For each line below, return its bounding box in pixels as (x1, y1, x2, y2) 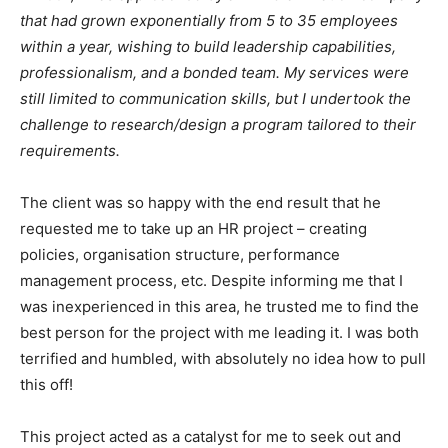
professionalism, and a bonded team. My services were (20, 63, 409, 83)
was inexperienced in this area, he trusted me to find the (20, 297, 419, 317)
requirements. (20, 141, 120, 161)
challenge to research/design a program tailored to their (20, 115, 416, 135)
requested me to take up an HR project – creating (20, 219, 367, 239)
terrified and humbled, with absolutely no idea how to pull (20, 349, 426, 369)
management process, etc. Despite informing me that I (20, 271, 403, 291)
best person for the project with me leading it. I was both (20, 323, 419, 343)
